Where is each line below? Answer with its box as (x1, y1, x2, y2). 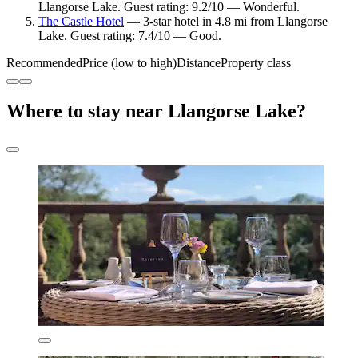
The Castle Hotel (38, 14, 124, 28)
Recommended (6, 55, 82, 70)
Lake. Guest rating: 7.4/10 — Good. (38, 28, 221, 42)
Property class (221, 55, 291, 70)
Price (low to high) (82, 55, 177, 70)
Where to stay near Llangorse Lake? (6, 100, 306, 121)
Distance (177, 55, 221, 70)
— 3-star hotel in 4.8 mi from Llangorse (124, 14, 328, 28)
